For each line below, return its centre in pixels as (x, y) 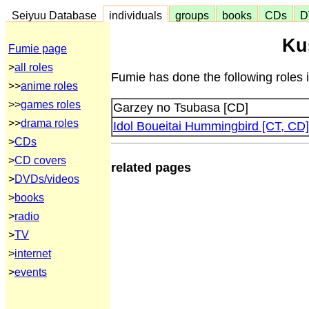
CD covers (40, 160)
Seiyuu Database (54, 15)
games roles (51, 104)
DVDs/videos (47, 179)
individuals (136, 15)
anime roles (49, 86)
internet (33, 253)
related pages (151, 167)
